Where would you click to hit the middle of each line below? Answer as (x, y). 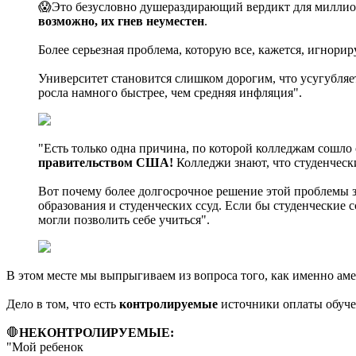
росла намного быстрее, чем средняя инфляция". (170, 92)
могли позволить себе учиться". (124, 219)
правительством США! (106, 162)
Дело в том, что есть (63, 304)
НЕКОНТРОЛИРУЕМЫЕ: (97, 332)
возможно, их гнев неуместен (121, 21)
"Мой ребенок (45, 346)
